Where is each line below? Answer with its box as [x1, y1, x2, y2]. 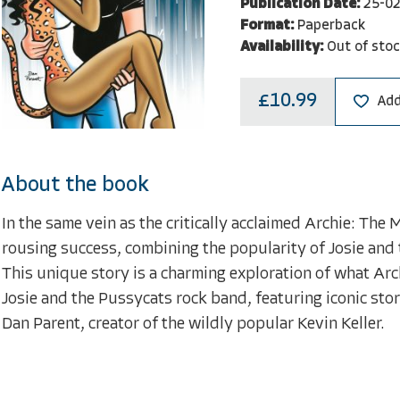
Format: [239, 18, 294, 33]
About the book [2, 174, 149, 196]
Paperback [296, 18, 365, 33]
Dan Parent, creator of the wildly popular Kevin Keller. [2, 315, 385, 333]
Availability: [239, 39, 323, 54]
